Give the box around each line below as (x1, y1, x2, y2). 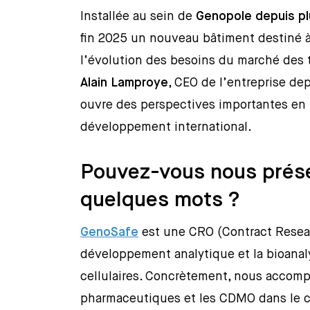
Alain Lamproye (80, 77, 169, 90)
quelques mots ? (80, 190, 240, 212)
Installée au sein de (80, 10, 197, 24)
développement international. (80, 121, 253, 134)
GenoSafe (80, 226, 139, 239)
